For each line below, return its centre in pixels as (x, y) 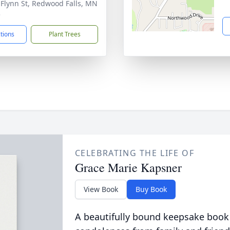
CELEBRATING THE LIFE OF (135, 153)
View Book (101, 189)
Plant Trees (64, 34)
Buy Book (151, 189)
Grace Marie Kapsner (128, 167)
